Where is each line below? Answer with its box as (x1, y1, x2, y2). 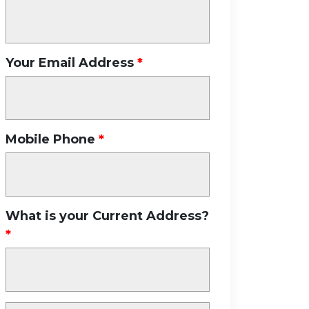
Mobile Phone (6, 132, 95, 147)
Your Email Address (6, 55, 134, 70)
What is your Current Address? (6, 208, 209, 223)
